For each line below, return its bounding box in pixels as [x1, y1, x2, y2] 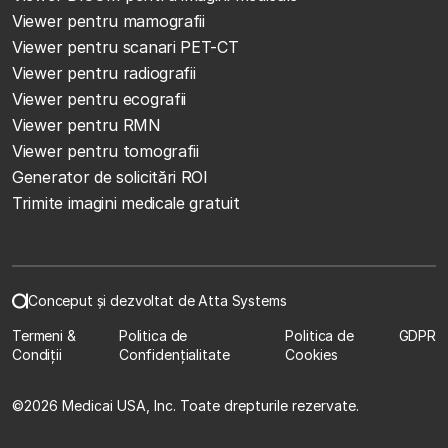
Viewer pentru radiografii [12, 63, 196, 84]
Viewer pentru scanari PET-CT [12, 37, 239, 58]
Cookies [285, 346, 338, 364]
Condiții [12, 346, 62, 364]
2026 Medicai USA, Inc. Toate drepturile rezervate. [24, 397, 359, 415]
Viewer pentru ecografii [12, 89, 187, 110]
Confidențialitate [118, 346, 230, 364]
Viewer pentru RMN [12, 115, 161, 136]
